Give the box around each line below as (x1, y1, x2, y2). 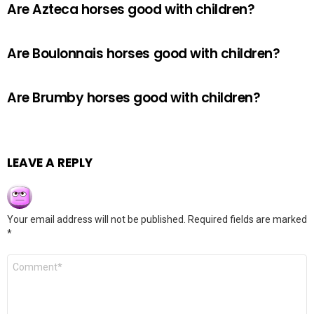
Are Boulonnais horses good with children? (7, 44, 280, 63)
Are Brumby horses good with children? (7, 88, 261, 107)
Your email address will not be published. (7, 214, 186, 225)
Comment (7, 253, 57, 266)
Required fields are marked (188, 214, 307, 225)
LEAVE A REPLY (7, 154, 93, 171)
